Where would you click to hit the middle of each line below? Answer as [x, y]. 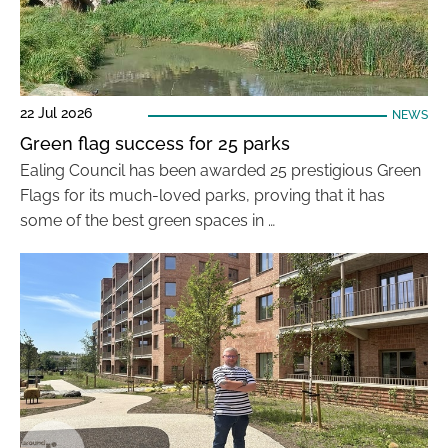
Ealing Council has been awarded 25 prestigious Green [220, 170]
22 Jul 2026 [56, 113]
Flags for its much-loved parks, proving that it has [202, 195]
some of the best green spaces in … [147, 220]
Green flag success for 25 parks [155, 143]
